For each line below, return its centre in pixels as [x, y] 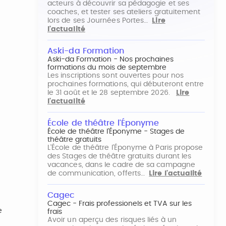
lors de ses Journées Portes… [100, 21]
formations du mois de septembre [107, 68]
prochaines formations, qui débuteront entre [126, 84]
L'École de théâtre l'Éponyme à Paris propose [125, 148]
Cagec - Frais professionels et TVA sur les [120, 204]
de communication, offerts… [98, 174]
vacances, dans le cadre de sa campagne [122, 165]
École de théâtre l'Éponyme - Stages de [116, 132]
